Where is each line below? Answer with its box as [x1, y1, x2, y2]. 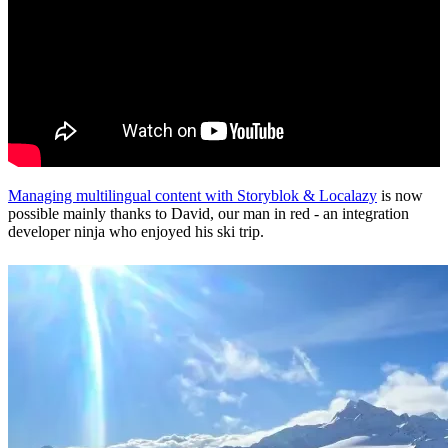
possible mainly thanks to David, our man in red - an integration [8, 205, 409, 223]
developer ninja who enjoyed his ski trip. [8, 223, 264, 241]
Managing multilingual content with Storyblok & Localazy [8, 187, 377, 205]
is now [377, 187, 423, 205]
